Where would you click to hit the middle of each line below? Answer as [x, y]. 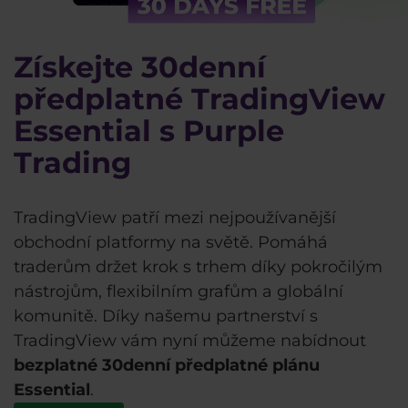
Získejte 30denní [140, 67]
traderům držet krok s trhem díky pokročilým [198, 267]
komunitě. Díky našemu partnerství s [166, 316]
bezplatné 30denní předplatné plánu [167, 365]
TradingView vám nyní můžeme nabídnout [190, 341]
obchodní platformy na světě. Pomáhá [171, 242]
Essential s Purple [149, 131]
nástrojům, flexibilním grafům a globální [178, 291]
